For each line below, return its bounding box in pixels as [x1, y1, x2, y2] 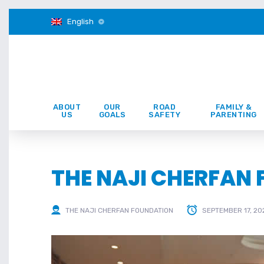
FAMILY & [215, 103, 252, 111]
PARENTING [210, 110, 257, 119]
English [67, 17, 94, 26]
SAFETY [148, 110, 180, 119]
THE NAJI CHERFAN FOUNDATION [65, 206, 173, 215]
